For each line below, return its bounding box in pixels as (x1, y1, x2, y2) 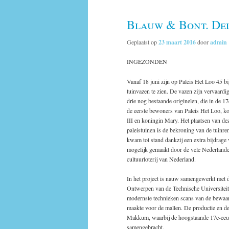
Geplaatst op (127, 37, 158, 46)
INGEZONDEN (127, 57, 167, 66)
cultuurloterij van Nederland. (127, 154, 196, 163)
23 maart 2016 (158, 37, 196, 47)
